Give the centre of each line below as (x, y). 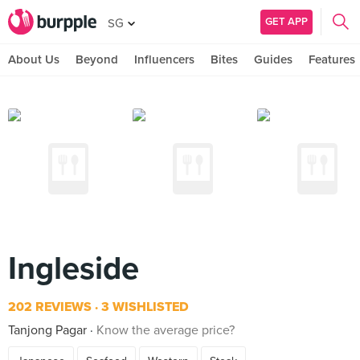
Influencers (164, 59)
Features (332, 59)
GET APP (286, 21)
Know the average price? (166, 330)
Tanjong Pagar (47, 330)
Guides (273, 59)
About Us (34, 59)
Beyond (97, 59)
